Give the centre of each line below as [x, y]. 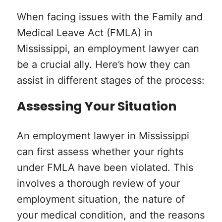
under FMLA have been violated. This [105, 167]
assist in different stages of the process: [111, 80]
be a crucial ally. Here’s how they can [103, 64]
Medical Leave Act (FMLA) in [84, 32]
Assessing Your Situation [96, 108]
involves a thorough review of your [98, 183]
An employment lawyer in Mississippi [103, 136]
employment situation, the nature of [101, 199]
